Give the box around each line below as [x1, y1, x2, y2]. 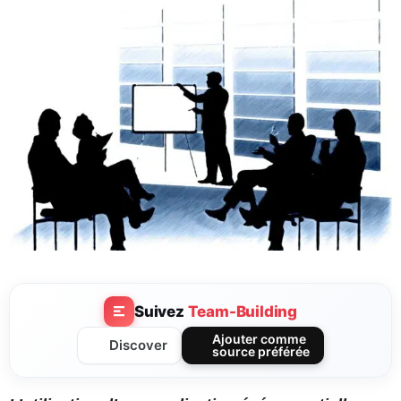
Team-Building [187, 302, 297, 320]
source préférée [211, 344, 310, 360]
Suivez [133, 302, 188, 320]
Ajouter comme [211, 331, 306, 347]
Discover [108, 337, 167, 354]
